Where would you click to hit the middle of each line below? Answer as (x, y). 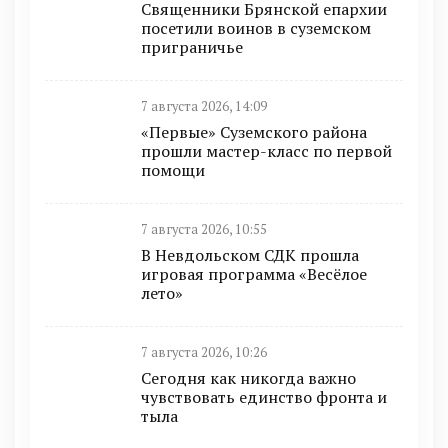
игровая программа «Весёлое (254, 273)
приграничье (192, 46)
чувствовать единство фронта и (264, 396)
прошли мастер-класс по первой (266, 150)
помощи (173, 169)
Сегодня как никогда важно (248, 377)
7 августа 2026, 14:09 (204, 106)
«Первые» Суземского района (254, 131)
